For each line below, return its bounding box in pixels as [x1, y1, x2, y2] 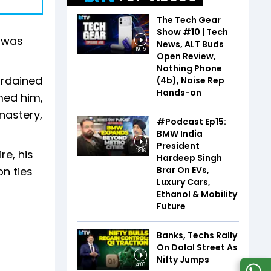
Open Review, [157, 50, 216, 62]
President [157, 139, 200, 152]
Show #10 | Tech [157, 25, 228, 38]
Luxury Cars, [157, 175, 211, 188]
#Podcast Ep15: [157, 115, 226, 128]
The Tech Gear [157, 13, 221, 26]
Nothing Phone [157, 62, 222, 74]
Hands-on [157, 86, 201, 99]
